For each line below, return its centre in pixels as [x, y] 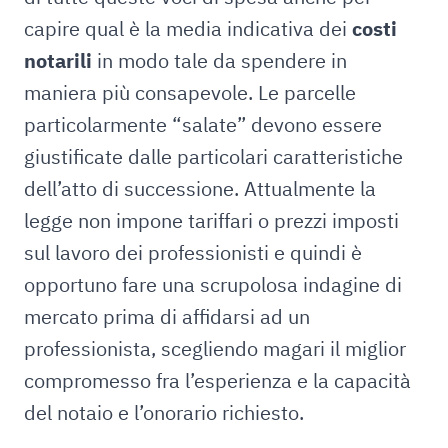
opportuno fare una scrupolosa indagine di [213, 284]
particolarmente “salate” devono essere [203, 124]
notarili [58, 60]
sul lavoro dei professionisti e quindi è [193, 252]
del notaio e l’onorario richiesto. [166, 412]
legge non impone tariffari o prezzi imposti [211, 220]
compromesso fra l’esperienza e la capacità [217, 380]
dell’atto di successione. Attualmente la [200, 188]
